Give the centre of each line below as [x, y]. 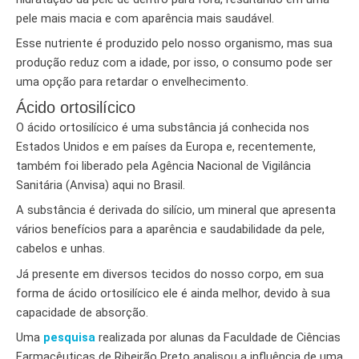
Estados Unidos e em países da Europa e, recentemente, [166, 147]
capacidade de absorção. [82, 312]
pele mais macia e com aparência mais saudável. [145, 18]
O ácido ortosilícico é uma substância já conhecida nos [163, 128]
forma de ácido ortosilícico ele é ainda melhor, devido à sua [173, 293]
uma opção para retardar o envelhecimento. [132, 81]
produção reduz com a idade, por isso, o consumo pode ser [174, 62]
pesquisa [69, 338]
